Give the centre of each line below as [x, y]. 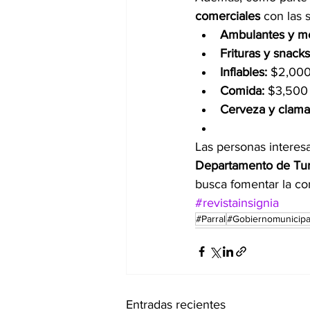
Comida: [242, 91]
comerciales [228, 16]
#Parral [211, 219]
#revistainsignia [237, 203]
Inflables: [244, 72]
